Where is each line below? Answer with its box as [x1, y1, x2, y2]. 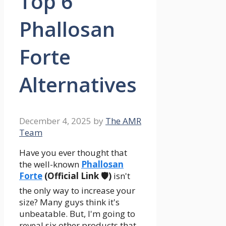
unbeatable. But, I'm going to [19, 208, 135, 220]
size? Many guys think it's [19, 196, 120, 208]
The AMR [105, 115, 141, 127]
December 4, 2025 [19, 115, 91, 127]
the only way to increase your [19, 185, 135, 197]
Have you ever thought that [19, 147, 127, 159]
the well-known [19, 158, 81, 171]
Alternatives [19, 71, 137, 99]
